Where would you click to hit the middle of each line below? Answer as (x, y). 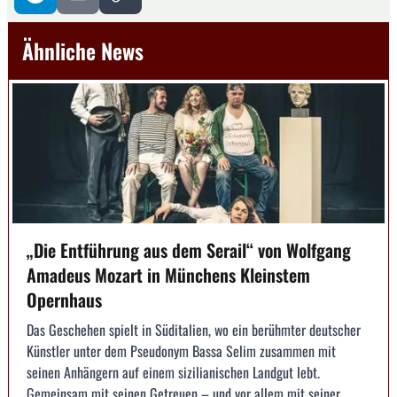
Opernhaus (64, 299)
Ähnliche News (83, 51)
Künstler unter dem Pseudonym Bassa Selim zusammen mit (181, 350)
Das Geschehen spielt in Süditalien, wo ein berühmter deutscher (194, 329)
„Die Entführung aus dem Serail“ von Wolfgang (189, 249)
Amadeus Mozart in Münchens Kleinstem (168, 274)
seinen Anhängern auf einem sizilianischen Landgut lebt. (173, 372)
